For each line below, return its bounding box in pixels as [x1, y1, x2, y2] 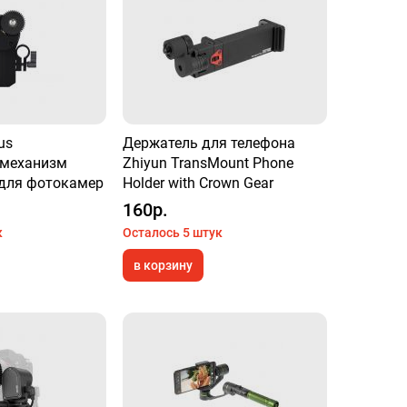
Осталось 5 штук [123, 225, 223, 240]
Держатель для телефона [123, 134, 296, 152]
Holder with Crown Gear [123, 174, 274, 192]
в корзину [134, 258, 194, 273]
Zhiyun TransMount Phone [123, 154, 294, 172]
